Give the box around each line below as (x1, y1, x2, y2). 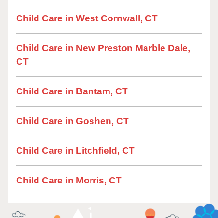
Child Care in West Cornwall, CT (16, 13, 158, 23)
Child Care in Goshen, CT (16, 116, 129, 126)
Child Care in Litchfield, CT (16, 145, 135, 156)
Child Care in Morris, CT (16, 175, 122, 185)
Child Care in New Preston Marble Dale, (16, 43, 190, 53)
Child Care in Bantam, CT (16, 86, 128, 96)
